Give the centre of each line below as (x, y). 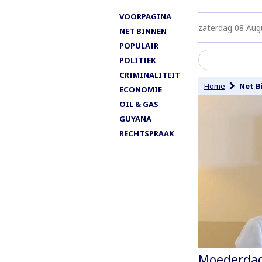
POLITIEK (137, 60)
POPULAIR (139, 45)
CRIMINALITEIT (150, 75)
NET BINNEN (143, 31)
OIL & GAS (139, 104)
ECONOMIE (141, 89)
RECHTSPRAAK (146, 133)
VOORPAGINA (145, 16)
